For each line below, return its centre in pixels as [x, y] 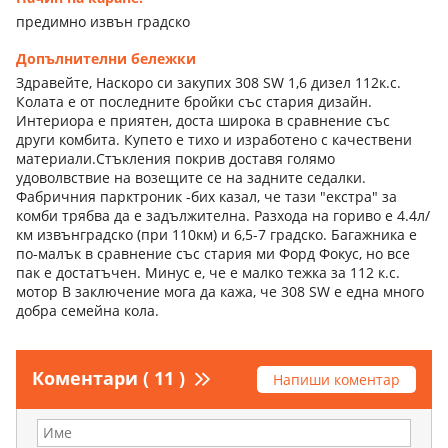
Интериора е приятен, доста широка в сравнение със [203, 120]
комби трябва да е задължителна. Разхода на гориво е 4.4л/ [223, 215]
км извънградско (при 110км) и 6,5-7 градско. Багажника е [216, 234]
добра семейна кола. [87, 310]
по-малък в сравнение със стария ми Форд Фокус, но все [213, 253]
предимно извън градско [103, 21]
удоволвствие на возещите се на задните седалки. [191, 177]
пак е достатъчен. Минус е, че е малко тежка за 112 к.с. [208, 272]
